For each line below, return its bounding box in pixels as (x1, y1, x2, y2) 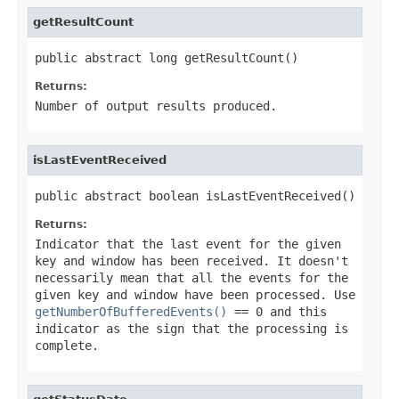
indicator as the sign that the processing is (35, 321, 348, 336)
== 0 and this (227, 304, 327, 319)
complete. (35, 338, 99, 353)
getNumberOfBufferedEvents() (35, 304, 227, 319)
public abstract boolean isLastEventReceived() (35, 188, 355, 203)
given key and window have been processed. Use (35, 287, 355, 302)
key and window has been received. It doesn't (35, 253, 348, 268)
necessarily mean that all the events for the (35, 270, 348, 285)
